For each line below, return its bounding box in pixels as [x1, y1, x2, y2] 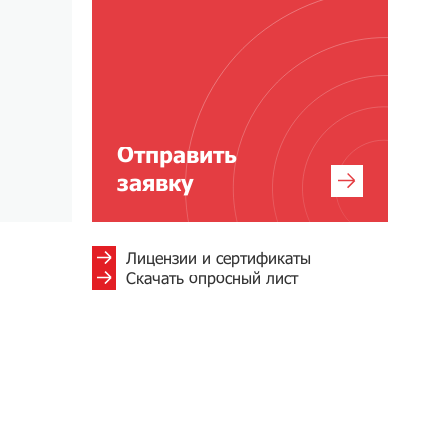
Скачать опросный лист [126, 268, 298, 287]
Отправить [117, 141, 237, 168]
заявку [117, 169, 194, 196]
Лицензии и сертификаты [126, 248, 311, 267]
